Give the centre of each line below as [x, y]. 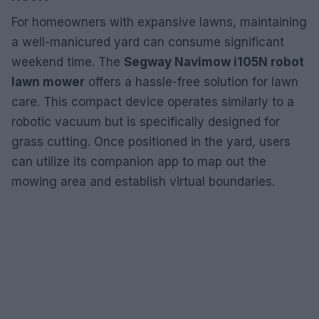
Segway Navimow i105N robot [214, 62]
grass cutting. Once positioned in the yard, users [151, 141]
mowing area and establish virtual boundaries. [143, 181]
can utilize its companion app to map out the [139, 161]
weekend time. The [68, 62]
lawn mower [48, 82]
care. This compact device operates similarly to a [153, 101]
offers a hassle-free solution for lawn [192, 82]
